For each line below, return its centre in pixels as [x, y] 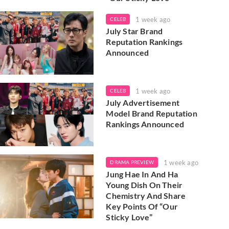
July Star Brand [134, 31]
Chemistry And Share [146, 196]
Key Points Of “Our [142, 207]
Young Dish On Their [144, 185]
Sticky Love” [129, 217]
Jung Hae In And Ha [142, 174]
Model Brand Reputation [152, 113]
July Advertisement [143, 102]
